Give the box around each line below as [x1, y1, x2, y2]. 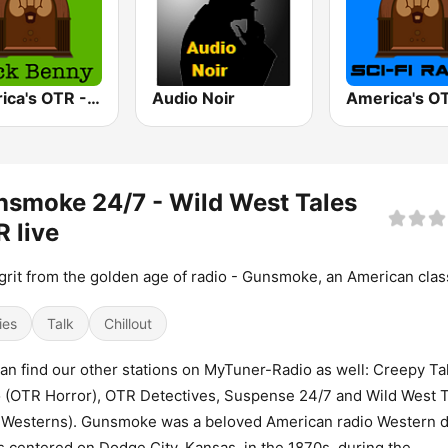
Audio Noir [152, 88, 236, 109]
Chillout [104, 315, 152, 333]
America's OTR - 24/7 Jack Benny [87, 88, 100, 109]
